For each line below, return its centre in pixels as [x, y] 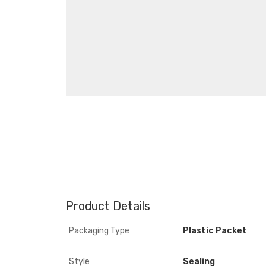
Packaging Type [99, 230]
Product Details [108, 206]
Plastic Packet [215, 230]
